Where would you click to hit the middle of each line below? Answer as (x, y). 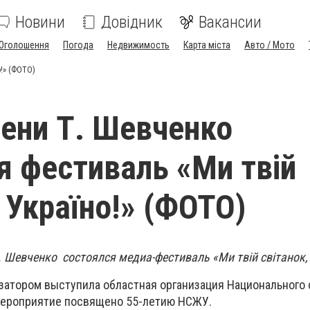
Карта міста (207, 45)
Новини (40, 22)
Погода (78, 45)
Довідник (132, 22)
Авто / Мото (270, 45)
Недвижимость (138, 45)
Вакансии (230, 22)
